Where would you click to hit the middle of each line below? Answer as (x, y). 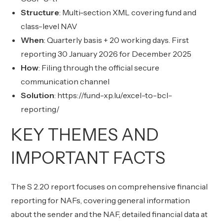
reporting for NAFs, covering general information (101, 200)
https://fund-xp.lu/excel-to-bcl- (115, 95)
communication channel (65, 81)
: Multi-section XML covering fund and (128, 12)
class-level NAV (49, 26)
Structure (40, 12)
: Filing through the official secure (99, 68)
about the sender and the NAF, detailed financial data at (110, 214)
